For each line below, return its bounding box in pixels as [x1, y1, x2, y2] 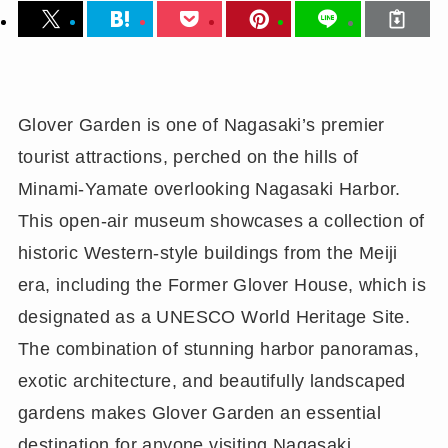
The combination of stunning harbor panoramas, [17, 339, 420, 360]
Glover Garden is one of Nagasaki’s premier [17, 115, 385, 136]
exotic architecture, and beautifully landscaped [17, 371, 406, 392]
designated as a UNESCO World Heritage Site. [17, 307, 411, 328]
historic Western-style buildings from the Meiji [17, 243, 398, 264]
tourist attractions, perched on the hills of [17, 147, 359, 168]
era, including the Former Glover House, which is [17, 275, 427, 296]
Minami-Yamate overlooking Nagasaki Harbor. [17, 179, 401, 200]
